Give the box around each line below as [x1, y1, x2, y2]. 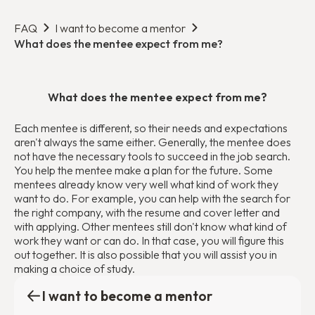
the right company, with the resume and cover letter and [14, 205, 280, 219]
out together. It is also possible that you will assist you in [14, 247, 277, 262]
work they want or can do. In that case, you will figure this [14, 233, 284, 247]
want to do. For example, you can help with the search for [14, 191, 290, 205]
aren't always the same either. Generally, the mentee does [14, 135, 291, 149]
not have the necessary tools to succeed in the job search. [14, 149, 290, 163]
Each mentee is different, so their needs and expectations [14, 121, 288, 135]
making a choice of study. [14, 262, 135, 276]
